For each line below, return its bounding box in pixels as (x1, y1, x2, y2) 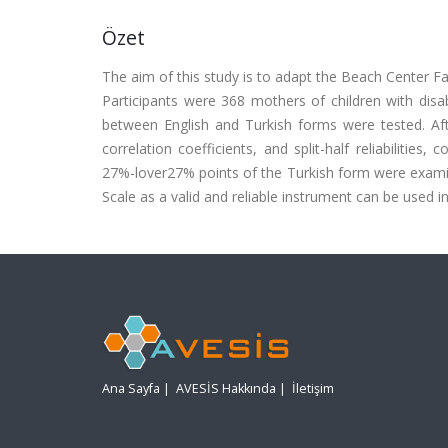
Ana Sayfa (102, 380, 160, 398)
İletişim (292, 380, 334, 398)
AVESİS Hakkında (176, 380, 276, 398)
